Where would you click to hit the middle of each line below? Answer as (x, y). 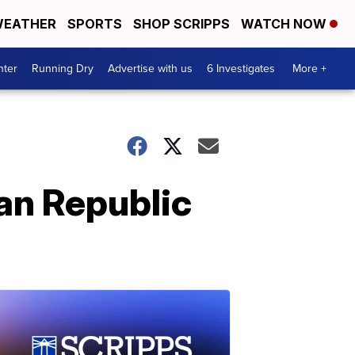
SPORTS (95, 24)
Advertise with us (150, 69)
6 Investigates (241, 69)
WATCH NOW (285, 24)
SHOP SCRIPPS (181, 24)
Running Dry (63, 69)
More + (309, 69)
